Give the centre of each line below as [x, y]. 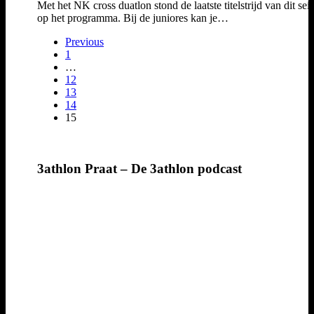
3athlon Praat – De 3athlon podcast [139, 168]
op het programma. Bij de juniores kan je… [133, 18]
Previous [84, 42]
